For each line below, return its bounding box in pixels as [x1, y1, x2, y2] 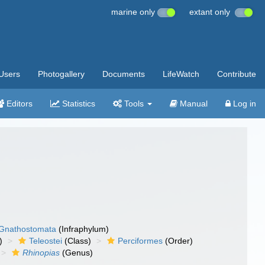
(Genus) [60, 248, 93, 257]
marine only [111, 7, 157, 17]
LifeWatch [163, 69, 199, 79]
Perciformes [118, 236, 163, 245]
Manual [177, 99, 208, 108]
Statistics [60, 99, 95, 108]
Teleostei [29, 236, 63, 245]
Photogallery [38, 69, 85, 79]
